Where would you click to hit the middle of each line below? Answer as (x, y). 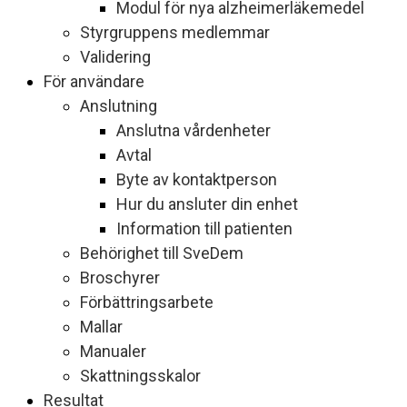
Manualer (113, 351)
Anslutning (119, 106)
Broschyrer (120, 278)
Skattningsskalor (140, 376)
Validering (115, 57)
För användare (94, 81)
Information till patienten (204, 228)
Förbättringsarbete (147, 302)
